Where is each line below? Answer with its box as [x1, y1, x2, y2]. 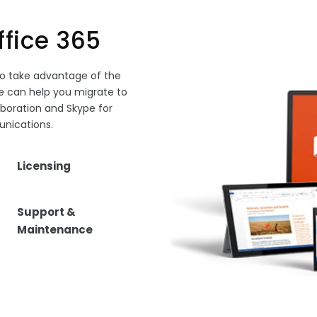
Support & [16, 204, 76, 219]
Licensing [16, 158, 71, 173]
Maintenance [16, 222, 93, 237]
